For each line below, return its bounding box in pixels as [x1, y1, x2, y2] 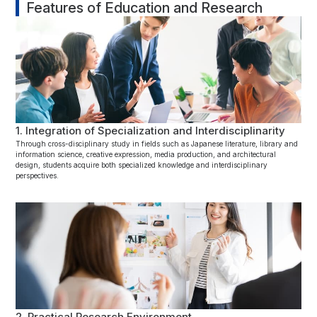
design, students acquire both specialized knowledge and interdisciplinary [16, 160, 268, 169]
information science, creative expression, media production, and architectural [16, 149, 277, 158]
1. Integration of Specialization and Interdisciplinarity [16, 123, 286, 137]
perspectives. [16, 171, 59, 180]
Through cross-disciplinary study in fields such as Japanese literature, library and [16, 139, 299, 148]
